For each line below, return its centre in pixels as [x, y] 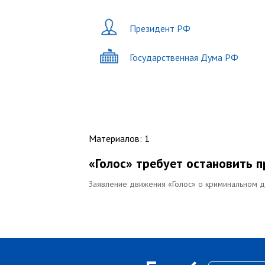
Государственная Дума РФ [184, 57]
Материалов [114, 138]
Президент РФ [160, 28]
